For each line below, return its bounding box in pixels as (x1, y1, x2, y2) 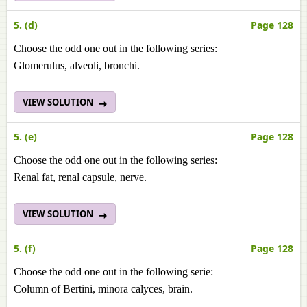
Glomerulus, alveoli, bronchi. (14, 60, 140, 71)
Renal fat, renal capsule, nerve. (14, 171, 147, 183)
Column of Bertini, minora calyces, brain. (14, 283, 193, 295)
